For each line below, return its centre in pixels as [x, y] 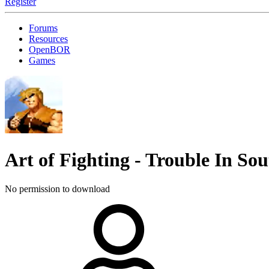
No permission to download [57, 189]
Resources [48, 39]
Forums [43, 28]
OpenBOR [50, 50]
